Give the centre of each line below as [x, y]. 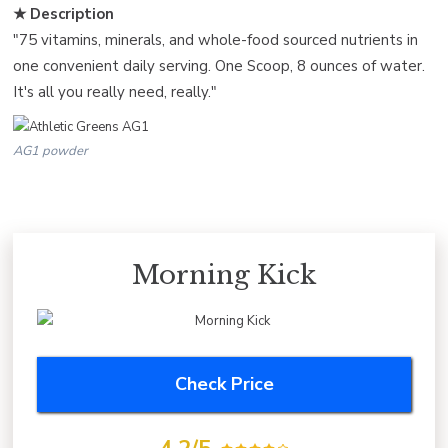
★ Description [63, 13]
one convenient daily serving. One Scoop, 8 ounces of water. [219, 65]
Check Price [224, 384]
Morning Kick [224, 275]
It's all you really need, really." [115, 91]
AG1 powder [50, 151]
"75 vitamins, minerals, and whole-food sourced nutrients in [215, 39]
